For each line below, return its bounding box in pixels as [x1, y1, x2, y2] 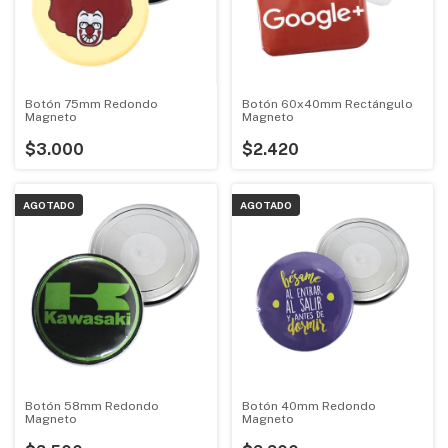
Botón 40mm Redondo [241, 398, 376, 413]
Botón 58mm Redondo [25, 398, 159, 413]
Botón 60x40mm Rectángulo [241, 97, 413, 112]
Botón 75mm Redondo [25, 97, 158, 112]
